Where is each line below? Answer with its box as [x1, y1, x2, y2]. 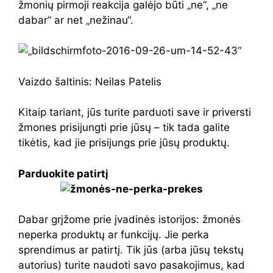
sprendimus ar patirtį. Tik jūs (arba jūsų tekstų [18, 244, 244, 256]
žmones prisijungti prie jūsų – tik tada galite [18, 121, 230, 133]
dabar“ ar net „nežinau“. [18, 13, 133, 26]
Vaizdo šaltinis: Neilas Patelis [18, 75, 161, 88]
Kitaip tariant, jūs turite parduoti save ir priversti [18, 106, 251, 118]
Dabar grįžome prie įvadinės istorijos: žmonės [18, 213, 241, 225]
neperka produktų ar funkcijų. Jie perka [18, 229, 209, 241]
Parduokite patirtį [18, 167, 108, 180]
